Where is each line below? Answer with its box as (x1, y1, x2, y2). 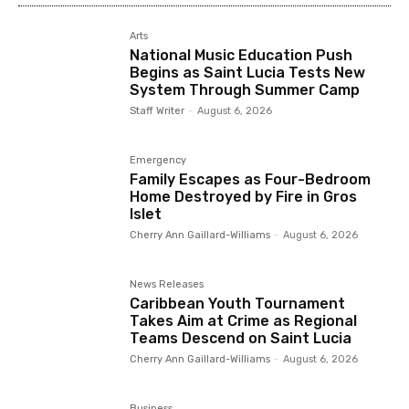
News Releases (130, 278, 204, 290)
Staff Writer (130, 104, 185, 117)
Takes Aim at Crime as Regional (130, 311, 358, 330)
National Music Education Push (130, 46, 353, 64)
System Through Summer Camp (130, 80, 361, 99)
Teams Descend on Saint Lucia (130, 329, 352, 347)
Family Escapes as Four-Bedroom (130, 170, 372, 188)
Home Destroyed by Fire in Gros (130, 187, 358, 205)
